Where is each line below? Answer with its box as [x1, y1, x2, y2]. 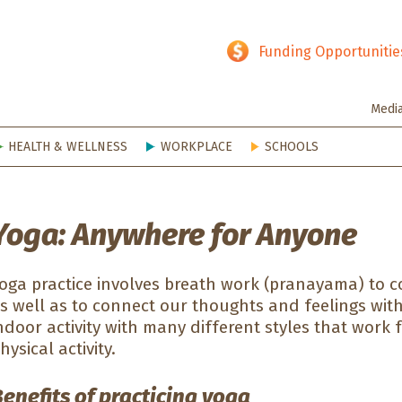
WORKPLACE [160, 139, 232, 155]
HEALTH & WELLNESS [8, 139, 128, 155]
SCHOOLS [264, 139, 319, 155]
